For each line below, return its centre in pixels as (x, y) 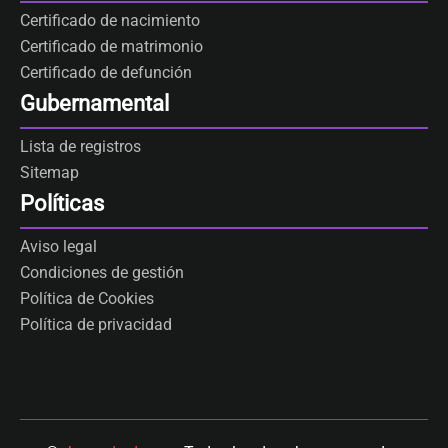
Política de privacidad (96, 324)
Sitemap (49, 172)
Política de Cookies (87, 298)
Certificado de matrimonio (111, 46)
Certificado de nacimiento (110, 20)
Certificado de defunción (106, 72)
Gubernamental (94, 103)
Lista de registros (80, 146)
